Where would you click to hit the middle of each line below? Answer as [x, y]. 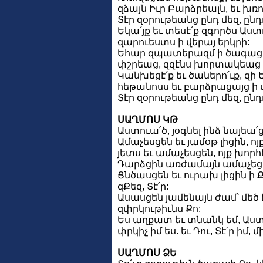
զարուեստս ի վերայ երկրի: [183, 42]
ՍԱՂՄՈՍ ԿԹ [148, 119]
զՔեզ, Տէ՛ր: [143, 186]
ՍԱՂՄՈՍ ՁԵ [147, 252]
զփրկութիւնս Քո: [159, 208]
